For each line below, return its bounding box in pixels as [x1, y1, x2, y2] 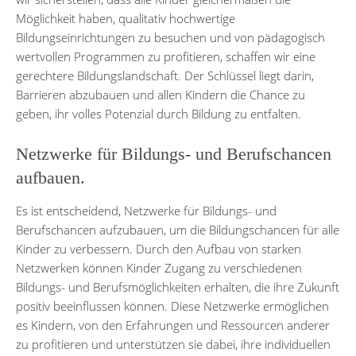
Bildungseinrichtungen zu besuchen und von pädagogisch [16, 29, 325, 45]
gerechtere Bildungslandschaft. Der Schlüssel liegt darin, [16, 67, 314, 83]
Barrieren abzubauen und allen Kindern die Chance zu [16, 86, 305, 103]
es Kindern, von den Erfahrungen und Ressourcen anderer [16, 316, 330, 333]
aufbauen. [16, 167, 85, 188]
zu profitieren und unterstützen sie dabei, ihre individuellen [16, 335, 331, 352]
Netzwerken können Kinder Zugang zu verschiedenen [16, 259, 302, 276]
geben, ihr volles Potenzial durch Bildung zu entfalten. [16, 105, 301, 122]
